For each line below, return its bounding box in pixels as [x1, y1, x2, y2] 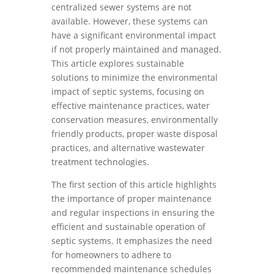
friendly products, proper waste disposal [51, 128, 218, 139]
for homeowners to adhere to [51, 249, 171, 261]
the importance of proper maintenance [51, 193, 212, 204]
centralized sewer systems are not [51, 1, 191, 13]
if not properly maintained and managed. [51, 43, 221, 55]
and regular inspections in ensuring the [51, 207, 215, 218]
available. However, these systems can [51, 15, 208, 27]
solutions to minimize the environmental [51, 72, 218, 83]
